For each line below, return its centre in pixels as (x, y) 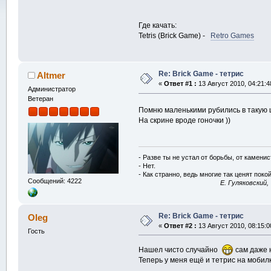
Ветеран (40, 99)
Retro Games (233, 35)
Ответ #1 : (180, 84)
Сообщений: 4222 (54, 181)
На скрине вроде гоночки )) (185, 120)
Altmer (51, 76)
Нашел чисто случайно (180, 250)
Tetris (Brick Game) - (175, 35)
